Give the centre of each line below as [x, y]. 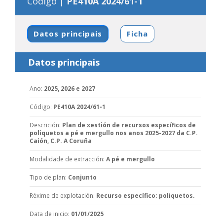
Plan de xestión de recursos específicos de [129, 125]
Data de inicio [49, 214]
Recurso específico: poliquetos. [145, 195]
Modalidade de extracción [66, 159]
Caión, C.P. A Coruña [60, 141]
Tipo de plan [47, 177]
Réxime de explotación [61, 195]
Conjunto [82, 177]
